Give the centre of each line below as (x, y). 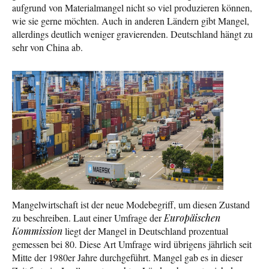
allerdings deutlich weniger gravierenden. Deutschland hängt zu (132, 34)
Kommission (37, 231)
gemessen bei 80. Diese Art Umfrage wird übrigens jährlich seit (132, 244)
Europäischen (192, 217)
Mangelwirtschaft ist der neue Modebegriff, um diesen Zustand (131, 204)
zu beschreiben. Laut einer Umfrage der (88, 217)
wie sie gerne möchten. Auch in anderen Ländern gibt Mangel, (131, 20)
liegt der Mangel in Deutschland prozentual (145, 231)
